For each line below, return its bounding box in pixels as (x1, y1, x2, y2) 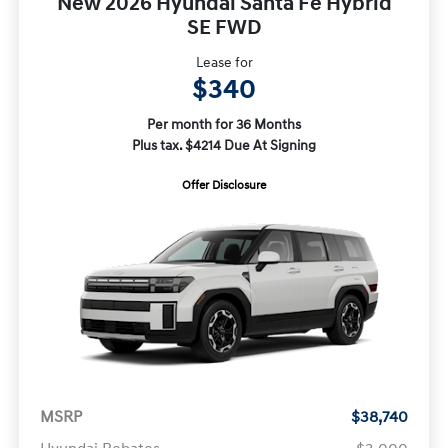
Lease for (195, 54, 253, 72)
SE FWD (186, 15, 262, 42)
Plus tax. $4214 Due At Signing (132, 137, 316, 155)
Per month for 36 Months (147, 116, 301, 134)
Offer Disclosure (182, 178, 266, 194)
